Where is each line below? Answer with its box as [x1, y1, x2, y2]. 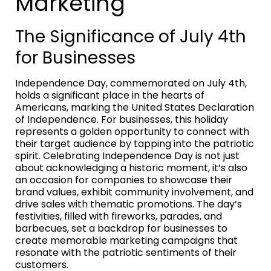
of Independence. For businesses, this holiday [15, 113, 228, 127]
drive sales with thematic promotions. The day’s [15, 197, 242, 212]
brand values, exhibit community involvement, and [15, 185, 253, 200]
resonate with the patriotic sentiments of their [15, 246, 237, 260]
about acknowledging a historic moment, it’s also [15, 161, 247, 175]
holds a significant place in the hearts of [15, 88, 204, 103]
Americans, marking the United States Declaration [15, 100, 254, 115]
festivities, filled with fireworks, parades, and [15, 209, 222, 224]
